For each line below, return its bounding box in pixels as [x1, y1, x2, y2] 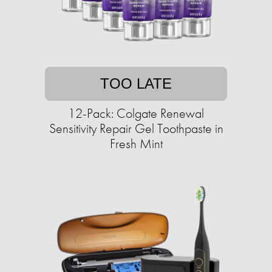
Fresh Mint [109, 135, 163, 153]
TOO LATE [100, 75, 172, 92]
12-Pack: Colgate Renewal [68, 104, 204, 123]
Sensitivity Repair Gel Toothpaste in [49, 120, 223, 138]
